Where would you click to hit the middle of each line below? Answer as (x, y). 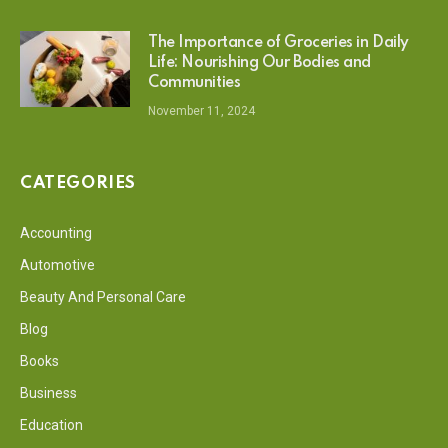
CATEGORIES (78, 183)
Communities (194, 82)
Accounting (56, 232)
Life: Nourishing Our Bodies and (259, 62)
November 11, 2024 (201, 110)
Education (51, 424)
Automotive (57, 264)
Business (48, 392)
